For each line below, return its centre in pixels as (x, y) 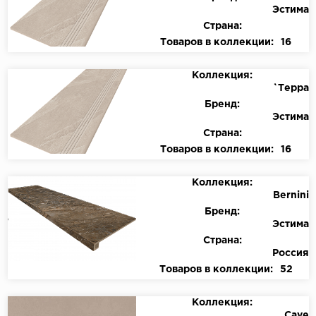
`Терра (291, 89)
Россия (291, 254)
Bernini (291, 196)
